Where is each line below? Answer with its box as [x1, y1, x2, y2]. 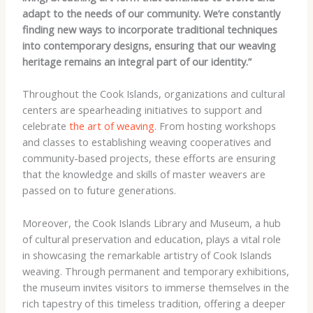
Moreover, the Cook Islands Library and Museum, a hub [22, 215, 281, 230]
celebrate [22, 119, 69, 133]
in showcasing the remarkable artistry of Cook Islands [22, 247, 272, 262]
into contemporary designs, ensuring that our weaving [22, 38, 276, 53]
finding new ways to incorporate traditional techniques [22, 22, 277, 37]
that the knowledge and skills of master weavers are [22, 167, 265, 182]
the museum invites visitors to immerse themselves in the [22, 279, 289, 294]
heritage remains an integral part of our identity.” [22, 54, 252, 69]
